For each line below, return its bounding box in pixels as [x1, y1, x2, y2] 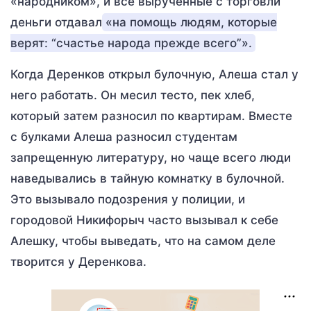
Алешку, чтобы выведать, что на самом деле [10, 234, 276, 248]
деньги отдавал [10, 15, 102, 29]
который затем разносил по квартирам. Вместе [10, 109, 292, 123]
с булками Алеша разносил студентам [10, 130, 237, 144]
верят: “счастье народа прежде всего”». [10, 36, 252, 50]
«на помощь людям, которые [106, 15, 277, 29]
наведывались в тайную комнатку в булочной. [10, 171, 285, 185]
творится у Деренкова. [10, 255, 146, 269]
